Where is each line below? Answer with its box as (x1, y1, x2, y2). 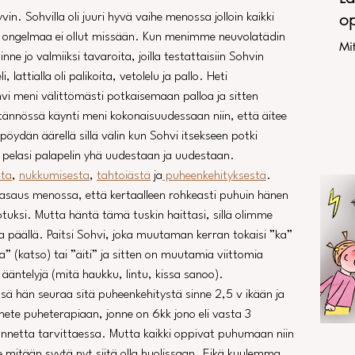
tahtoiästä (97, 170, 151, 182)
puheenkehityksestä (162, 170, 266, 182)
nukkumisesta (19, 170, 90, 182)
